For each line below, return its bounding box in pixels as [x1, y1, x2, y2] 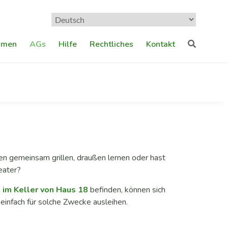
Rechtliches [90, 39, 133, 50]
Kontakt [146, 39, 175, 50]
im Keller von [3, 184, 54, 195]
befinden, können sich [88, 184, 165, 195]
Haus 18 [54, 184, 88, 195]
